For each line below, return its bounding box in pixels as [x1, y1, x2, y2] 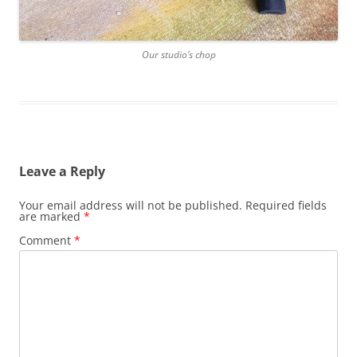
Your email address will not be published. [19, 198, 242, 214]
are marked [19, 209, 84, 225]
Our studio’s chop [141, 48, 216, 62]
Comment [19, 233, 74, 249]
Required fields [245, 198, 327, 214]
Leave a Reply [19, 163, 105, 181]
